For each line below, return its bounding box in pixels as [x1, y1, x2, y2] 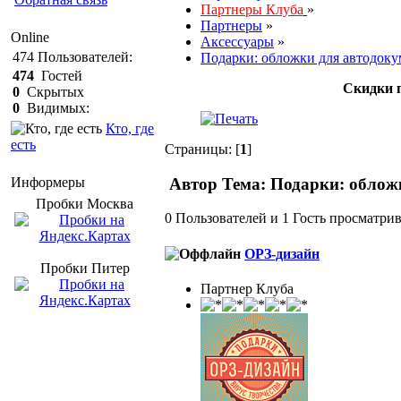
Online [11, 30, 49, 45]
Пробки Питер [39, 260, 130, 276]
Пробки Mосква [36, 196, 133, 211]
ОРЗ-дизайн [244, 245, 320, 261]
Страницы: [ [165, 141, 240, 157]
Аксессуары [200, 33, 274, 49]
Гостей [34, 68, 82, 83]
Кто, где [106, 121, 154, 136]
